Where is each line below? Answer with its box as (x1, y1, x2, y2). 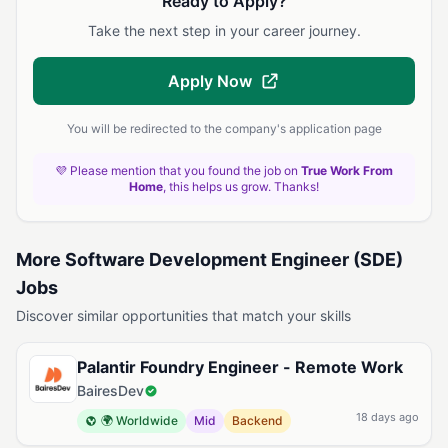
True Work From (301, 163, 393, 178)
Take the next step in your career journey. (87, 22, 361, 39)
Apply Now (168, 71, 252, 91)
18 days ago (356, 410, 419, 424)
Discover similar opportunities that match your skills (16, 307, 351, 324)
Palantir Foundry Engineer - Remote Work (77, 357, 403, 377)
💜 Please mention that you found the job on (55, 163, 301, 178)
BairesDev (77, 382, 144, 399)
